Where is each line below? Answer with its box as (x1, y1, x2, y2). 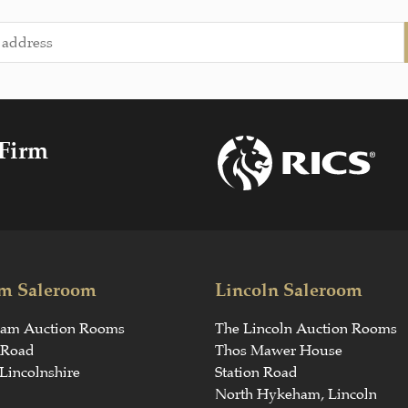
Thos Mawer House (215, 342, 343, 360)
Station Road (215, 363, 299, 382)
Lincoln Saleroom (215, 279, 363, 301)
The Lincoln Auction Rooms (215, 320, 398, 338)
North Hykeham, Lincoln (215, 385, 378, 403)
